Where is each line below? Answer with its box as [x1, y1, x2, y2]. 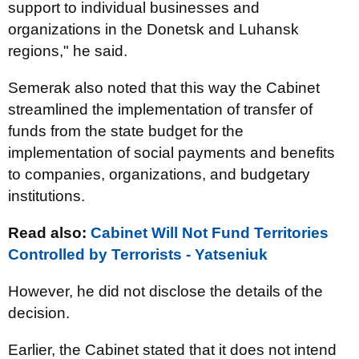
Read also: [8, 224, 91, 241]
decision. [8, 305, 70, 321]
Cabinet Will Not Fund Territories [91, 224, 329, 241]
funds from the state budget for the [8, 123, 244, 139]
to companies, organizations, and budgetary [8, 166, 310, 183]
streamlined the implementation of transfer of [8, 101, 313, 118]
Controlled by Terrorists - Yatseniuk [8, 246, 268, 263]
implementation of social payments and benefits [8, 144, 335, 161]
